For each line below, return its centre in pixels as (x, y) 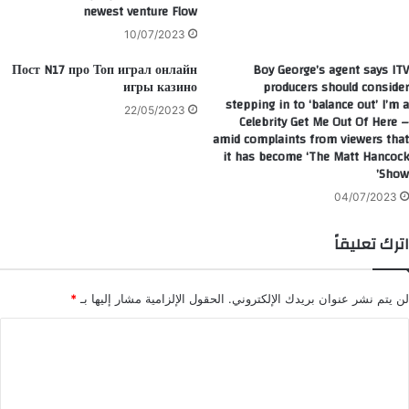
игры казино (160, 88)
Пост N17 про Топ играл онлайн (105, 70)
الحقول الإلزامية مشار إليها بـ (151, 299)
